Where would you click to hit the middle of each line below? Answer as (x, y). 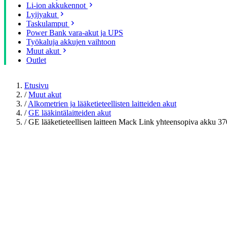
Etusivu (36, 85)
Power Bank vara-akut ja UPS (75, 33)
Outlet (36, 60)
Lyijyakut (42, 14)
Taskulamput (47, 24)
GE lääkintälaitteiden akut (70, 113)
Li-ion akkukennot (56, 5)
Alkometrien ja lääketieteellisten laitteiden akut (102, 104)
